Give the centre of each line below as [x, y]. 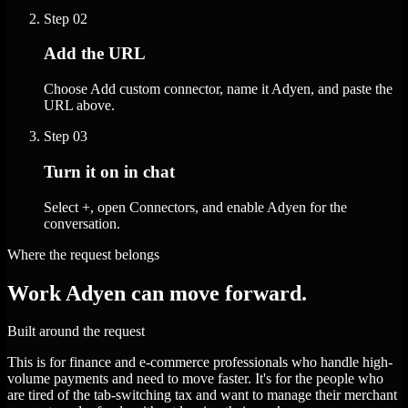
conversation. [82, 223]
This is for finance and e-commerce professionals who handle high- [200, 362]
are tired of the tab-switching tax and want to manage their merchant [202, 395]
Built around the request [76, 331]
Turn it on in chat [109, 171]
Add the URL [95, 54]
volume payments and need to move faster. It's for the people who [195, 379]
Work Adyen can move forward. [157, 293]
